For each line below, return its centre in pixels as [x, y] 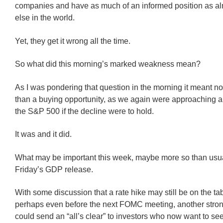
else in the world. [45, 18]
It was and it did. [43, 134]
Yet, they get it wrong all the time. [73, 41]
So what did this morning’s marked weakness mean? [108, 64]
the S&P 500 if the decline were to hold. [84, 111]
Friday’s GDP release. [54, 169]
